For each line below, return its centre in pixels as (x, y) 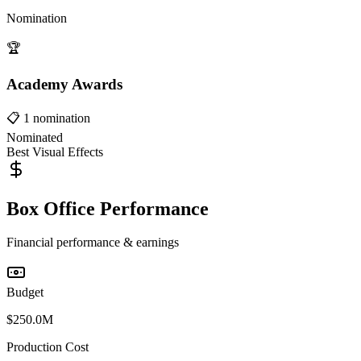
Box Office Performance (108, 208)
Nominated (35, 137)
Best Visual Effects (55, 151)
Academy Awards (64, 84)
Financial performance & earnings (93, 243)
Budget (25, 293)
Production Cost (48, 347)
